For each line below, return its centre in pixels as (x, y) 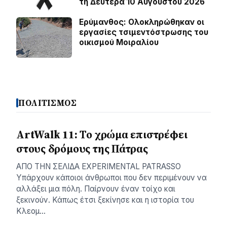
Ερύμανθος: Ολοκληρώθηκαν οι (142, 22)
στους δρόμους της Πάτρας (82, 148)
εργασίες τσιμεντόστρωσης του (144, 32)
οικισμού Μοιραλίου (119, 42)
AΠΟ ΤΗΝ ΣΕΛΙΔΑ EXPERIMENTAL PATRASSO (99, 166)
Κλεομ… (31, 211)
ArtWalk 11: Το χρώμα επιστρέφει (102, 134)
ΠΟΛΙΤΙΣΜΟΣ (48, 103)
